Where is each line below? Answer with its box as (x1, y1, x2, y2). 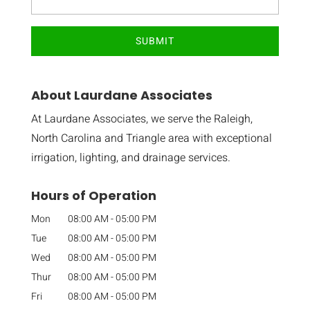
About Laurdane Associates (30, 86, 212, 104)
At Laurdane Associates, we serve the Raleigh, (30, 110, 253, 127)
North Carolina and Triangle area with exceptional (30, 129, 272, 147)
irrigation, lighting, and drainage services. (30, 149, 230, 166)
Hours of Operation (30, 186, 156, 204)
